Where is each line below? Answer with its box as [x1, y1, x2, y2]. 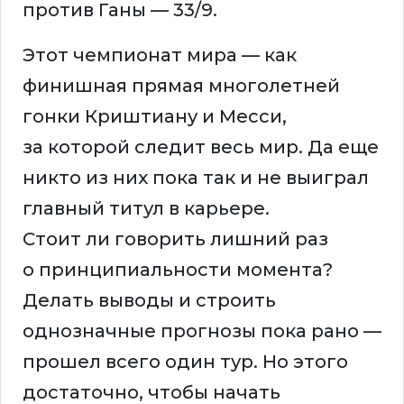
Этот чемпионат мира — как [23, 44, 297, 67]
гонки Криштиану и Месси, [23, 106, 287, 128]
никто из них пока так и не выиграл [23, 167, 369, 189]
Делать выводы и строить [23, 289, 276, 312]
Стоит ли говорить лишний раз [23, 228, 328, 251]
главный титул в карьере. [23, 197, 270, 220]
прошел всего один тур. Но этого [23, 351, 348, 373]
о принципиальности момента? [23, 259, 333, 281]
